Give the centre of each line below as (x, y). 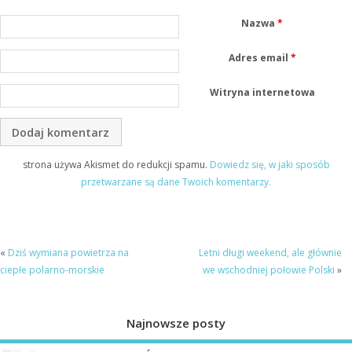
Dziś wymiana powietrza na (68, 252)
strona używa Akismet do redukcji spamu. (116, 165)
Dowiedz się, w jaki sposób (269, 165)
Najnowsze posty (176, 323)
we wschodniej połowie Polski (268, 269)
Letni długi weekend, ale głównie (270, 252)
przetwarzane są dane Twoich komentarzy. (176, 182)
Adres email (259, 57)
